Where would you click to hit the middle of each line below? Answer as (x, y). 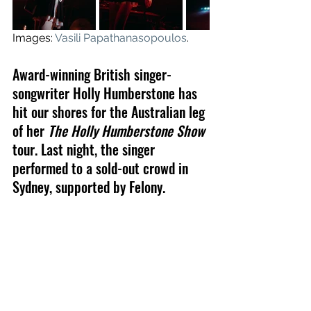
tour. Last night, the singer (85, 149)
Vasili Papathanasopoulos (121, 38)
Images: (34, 38)
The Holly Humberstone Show (126, 131)
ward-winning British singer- (95, 74)
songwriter (43, 93)
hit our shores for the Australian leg (110, 112)
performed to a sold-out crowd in (102, 168)
